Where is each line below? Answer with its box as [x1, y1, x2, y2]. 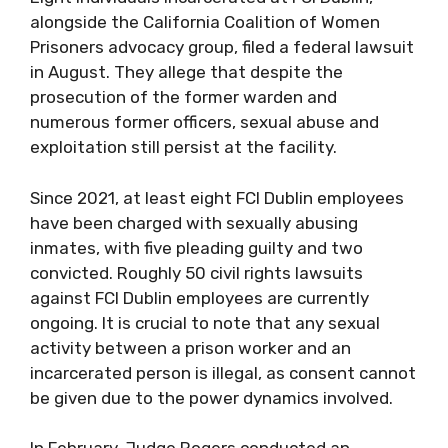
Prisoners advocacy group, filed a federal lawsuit [30, 37, 414, 57]
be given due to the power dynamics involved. [30, 387, 393, 408]
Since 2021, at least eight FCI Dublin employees [30, 187, 404, 208]
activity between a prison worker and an [30, 337, 351, 358]
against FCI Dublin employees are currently [30, 287, 369, 308]
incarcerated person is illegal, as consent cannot [30, 362, 416, 383]
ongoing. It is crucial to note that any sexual [30, 312, 380, 333]
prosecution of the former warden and [30, 87, 337, 107]
